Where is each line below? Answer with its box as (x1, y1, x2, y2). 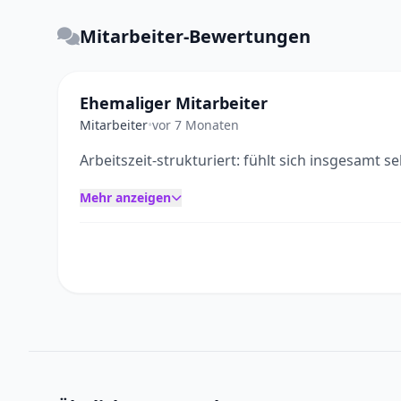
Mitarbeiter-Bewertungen (80, 24, 311, 48)
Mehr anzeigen (80, 189, 171, 206)
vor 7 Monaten (152, 116, 239, 133)
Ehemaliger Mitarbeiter (80, 92, 268, 114)
